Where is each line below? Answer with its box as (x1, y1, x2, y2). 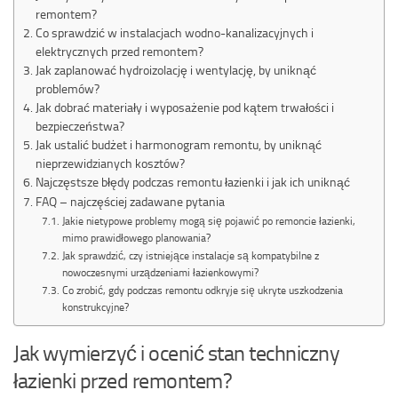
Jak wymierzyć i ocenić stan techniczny (13, 339, 339, 366)
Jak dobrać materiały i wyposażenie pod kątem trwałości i (35, 99, 334, 115)
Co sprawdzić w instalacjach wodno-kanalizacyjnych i (35, 25, 314, 40)
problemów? (35, 81, 99, 96)
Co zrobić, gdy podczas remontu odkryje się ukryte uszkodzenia (61, 283, 343, 297)
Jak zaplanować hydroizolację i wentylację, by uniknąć (35, 62, 316, 77)
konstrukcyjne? (61, 300, 129, 314)
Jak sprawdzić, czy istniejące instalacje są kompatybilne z (61, 249, 319, 262)
